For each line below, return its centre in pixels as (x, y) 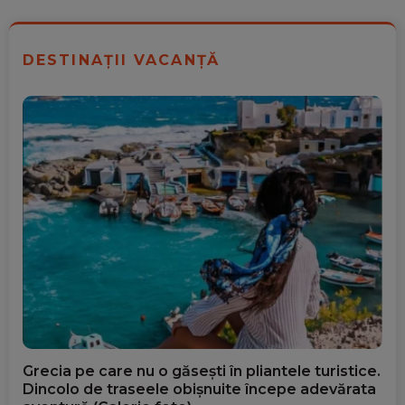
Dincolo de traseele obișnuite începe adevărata (199, 389)
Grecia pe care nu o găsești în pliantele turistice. (202, 371)
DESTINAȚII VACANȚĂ (121, 60)
